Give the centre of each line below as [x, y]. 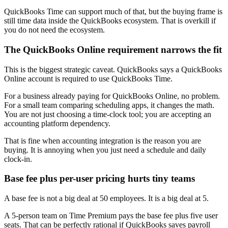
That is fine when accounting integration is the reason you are [103, 140]
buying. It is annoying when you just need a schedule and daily [105, 150]
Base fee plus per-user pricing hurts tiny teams [99, 179]
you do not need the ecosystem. [54, 30]
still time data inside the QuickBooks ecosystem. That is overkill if [110, 21]
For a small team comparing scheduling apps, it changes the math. [109, 105]
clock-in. [18, 159]
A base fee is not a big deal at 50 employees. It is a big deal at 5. [106, 198]
